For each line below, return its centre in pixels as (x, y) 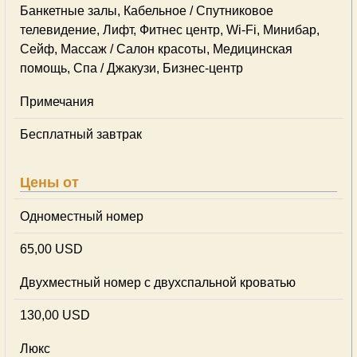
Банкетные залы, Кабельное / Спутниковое (147, 11)
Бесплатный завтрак (81, 134)
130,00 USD (55, 315)
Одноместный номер (82, 216)
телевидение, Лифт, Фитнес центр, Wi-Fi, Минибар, (170, 30)
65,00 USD (51, 249)
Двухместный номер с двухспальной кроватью (158, 282)
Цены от (49, 182)
